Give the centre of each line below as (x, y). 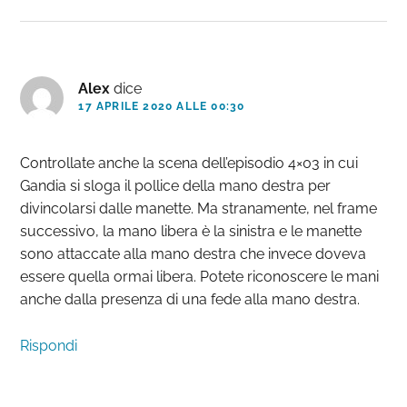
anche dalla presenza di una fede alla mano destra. (190, 300)
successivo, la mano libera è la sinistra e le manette (191, 232)
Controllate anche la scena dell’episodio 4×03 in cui (189, 164)
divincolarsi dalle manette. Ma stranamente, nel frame (199, 209)
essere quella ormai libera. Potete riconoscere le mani (200, 277)
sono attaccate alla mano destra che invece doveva (194, 254)
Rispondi (49, 346)
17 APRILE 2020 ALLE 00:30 (162, 107)
